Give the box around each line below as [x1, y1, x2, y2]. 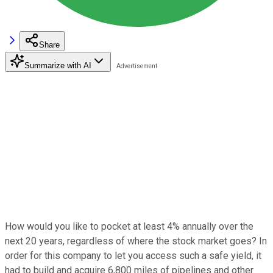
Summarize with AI [24, 60, 91, 70]
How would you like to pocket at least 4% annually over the [5, 220, 253, 232]
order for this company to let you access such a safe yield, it [5, 249, 261, 261]
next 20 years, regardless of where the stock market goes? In [5, 235, 267, 247]
